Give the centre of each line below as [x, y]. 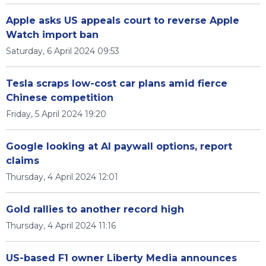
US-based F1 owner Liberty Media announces [121, 258]
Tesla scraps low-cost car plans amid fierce [117, 83]
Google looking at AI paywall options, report [119, 146]
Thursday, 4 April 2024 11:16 [61, 226]
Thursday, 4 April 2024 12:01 [62, 177]
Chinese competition [60, 98]
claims [23, 161]
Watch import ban [52, 35]
